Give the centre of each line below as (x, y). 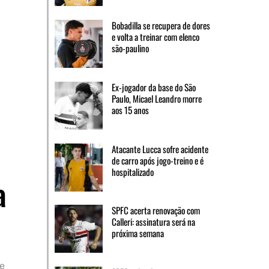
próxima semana (138, 233)
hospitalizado (132, 171)
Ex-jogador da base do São (153, 87)
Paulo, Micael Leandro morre (156, 98)
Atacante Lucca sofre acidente (160, 149)
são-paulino (130, 48)
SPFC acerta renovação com (156, 210)
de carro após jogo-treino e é (157, 160)
